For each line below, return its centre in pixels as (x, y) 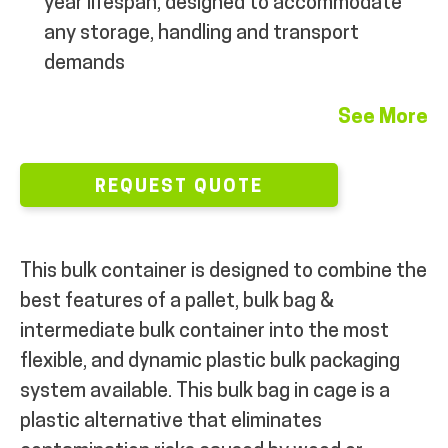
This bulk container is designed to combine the (223, 271)
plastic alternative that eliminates (171, 421)
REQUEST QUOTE (179, 187)
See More (383, 117)
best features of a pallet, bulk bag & (177, 301)
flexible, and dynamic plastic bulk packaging (210, 361)
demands (84, 63)
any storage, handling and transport (201, 33)
